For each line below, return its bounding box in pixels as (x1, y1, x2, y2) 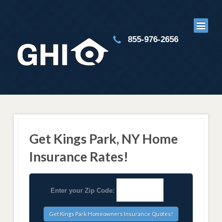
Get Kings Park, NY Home (29, 130, 178, 147)
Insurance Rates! (29, 148, 128, 165)
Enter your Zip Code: (50, 187, 114, 195)
